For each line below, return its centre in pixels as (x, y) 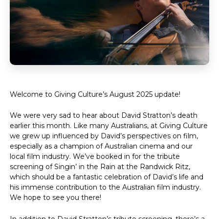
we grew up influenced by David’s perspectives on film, (104, 136)
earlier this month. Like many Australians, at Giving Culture (109, 126)
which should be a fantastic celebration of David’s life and (107, 177)
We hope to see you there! (55, 198)
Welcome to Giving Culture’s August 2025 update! (95, 94)
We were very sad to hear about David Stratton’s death (104, 116)
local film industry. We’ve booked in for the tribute (95, 157)
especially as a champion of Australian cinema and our (101, 146)
